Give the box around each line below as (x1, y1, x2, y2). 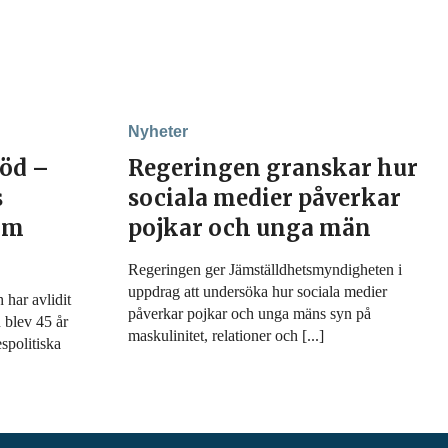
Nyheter (128, 123, 188, 140)
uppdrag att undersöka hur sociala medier (128, 283, 387, 300)
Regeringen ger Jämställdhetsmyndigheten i (128, 261, 402, 278)
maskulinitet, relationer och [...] (128, 327, 324, 344)
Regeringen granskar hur (128, 154, 418, 182)
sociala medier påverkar (128, 184, 401, 212)
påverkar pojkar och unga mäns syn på (128, 305, 371, 322)
